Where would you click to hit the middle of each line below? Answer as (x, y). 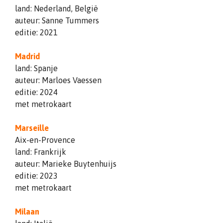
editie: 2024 (36, 92)
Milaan (27, 211)
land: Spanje (36, 68)
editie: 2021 (36, 32)
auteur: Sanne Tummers (57, 20)
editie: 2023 (36, 175)
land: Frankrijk (41, 152)
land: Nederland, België (56, 8)
